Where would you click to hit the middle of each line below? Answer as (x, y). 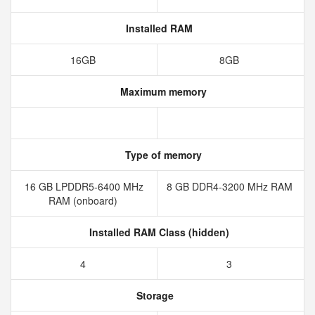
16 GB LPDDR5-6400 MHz (84, 186)
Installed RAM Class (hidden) (157, 232)
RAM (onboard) (84, 200)
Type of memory (162, 155)
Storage (153, 295)
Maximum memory (162, 91)
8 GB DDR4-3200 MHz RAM (231, 186)
